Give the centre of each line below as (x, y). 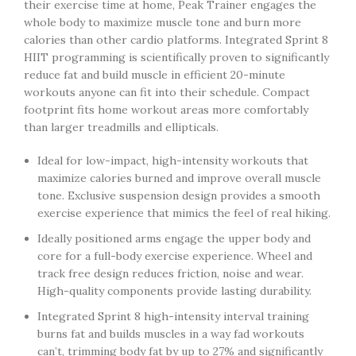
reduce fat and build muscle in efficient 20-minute (155, 75)
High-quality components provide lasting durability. (174, 291)
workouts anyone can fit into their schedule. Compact (167, 92)
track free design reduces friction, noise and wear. (170, 273)
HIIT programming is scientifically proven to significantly (176, 57)
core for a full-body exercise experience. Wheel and (175, 256)
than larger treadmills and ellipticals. (121, 127)
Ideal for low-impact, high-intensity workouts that (173, 161)
